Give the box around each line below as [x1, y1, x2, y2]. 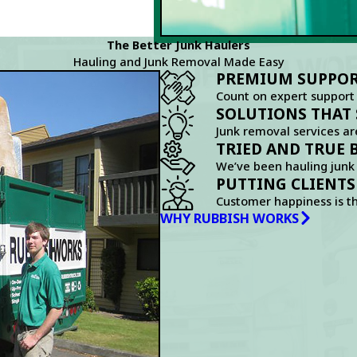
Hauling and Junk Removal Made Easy [73, 53, 284, 70]
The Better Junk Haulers [107, 37, 250, 53]
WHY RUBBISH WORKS [160, 208, 300, 227]
